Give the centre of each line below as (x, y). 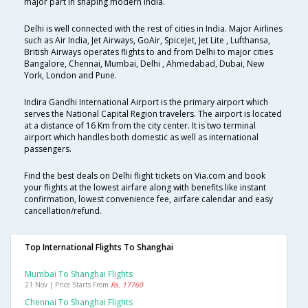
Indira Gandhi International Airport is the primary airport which (146, 102)
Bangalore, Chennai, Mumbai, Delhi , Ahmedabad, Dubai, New (144, 64)
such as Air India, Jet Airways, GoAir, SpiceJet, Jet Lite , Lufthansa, (147, 41)
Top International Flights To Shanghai (99, 247)
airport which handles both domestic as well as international (141, 137)
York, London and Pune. (70, 76)
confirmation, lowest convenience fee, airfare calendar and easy (148, 199)
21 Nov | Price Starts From (68, 285)
